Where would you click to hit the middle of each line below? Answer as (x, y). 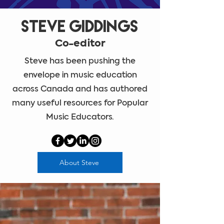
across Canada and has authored (80, 90)
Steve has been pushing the (80, 62)
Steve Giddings (80, 26)
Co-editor (80, 44)
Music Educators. (80, 118)
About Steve (79, 163)
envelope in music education (80, 76)
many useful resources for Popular (80, 104)
